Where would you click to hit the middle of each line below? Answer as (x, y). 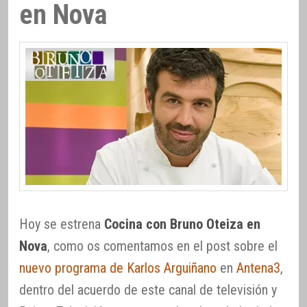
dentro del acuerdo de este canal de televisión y (148, 290)
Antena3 (258, 268)
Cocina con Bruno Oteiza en (182, 224)
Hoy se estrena (62, 224)
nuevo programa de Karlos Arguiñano (118, 268)
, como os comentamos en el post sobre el (162, 246)
